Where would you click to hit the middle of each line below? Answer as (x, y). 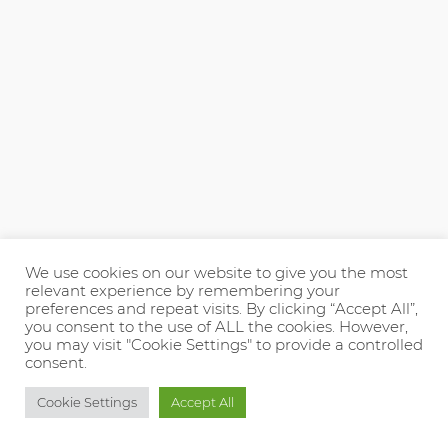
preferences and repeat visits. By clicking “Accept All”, (221, 309)
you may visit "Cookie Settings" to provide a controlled (224, 345)
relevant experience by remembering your (182, 291)
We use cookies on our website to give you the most (216, 273)
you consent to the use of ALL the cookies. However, (216, 327)
